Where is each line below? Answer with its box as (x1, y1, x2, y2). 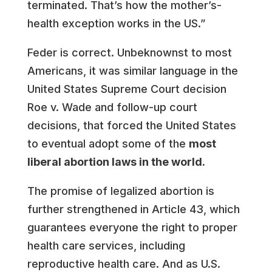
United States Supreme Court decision (27, 83, 226, 95)
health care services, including (27, 239, 185, 252)
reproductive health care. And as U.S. (27, 257, 220, 270)
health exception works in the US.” (27, 17, 205, 30)
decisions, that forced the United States (27, 119, 236, 132)
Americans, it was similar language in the (27, 64, 238, 77)
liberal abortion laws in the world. (27, 155, 205, 168)
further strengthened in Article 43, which (27, 203, 240, 216)
